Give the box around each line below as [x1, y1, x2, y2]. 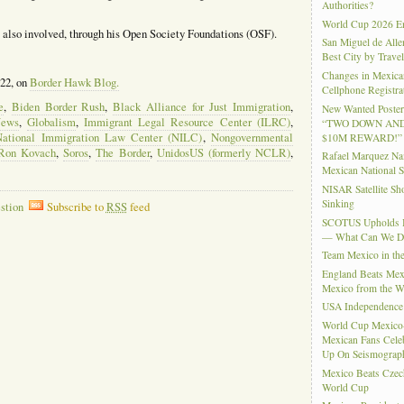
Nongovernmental [210, 129, 293, 145]
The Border [96, 144, 150, 161]
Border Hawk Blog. [29, 74, 119, 90]
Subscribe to [46, 198, 106, 215]
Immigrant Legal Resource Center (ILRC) [84, 114, 290, 130]
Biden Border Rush [11, 98, 106, 115]
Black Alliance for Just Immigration [113, 98, 290, 115]
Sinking [322, 197, 355, 211]
